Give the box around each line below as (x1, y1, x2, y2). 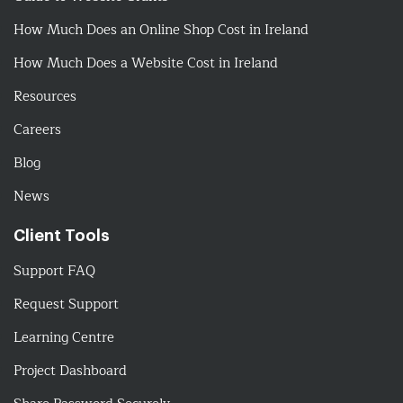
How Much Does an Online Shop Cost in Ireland (13, 19, 309, 42)
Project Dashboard (13, 360, 127, 383)
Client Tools (13, 228, 110, 245)
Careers (13, 119, 61, 142)
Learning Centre (13, 327, 114, 350)
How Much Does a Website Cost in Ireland (13, 52, 278, 76)
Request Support (13, 293, 119, 317)
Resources (13, 85, 76, 109)
